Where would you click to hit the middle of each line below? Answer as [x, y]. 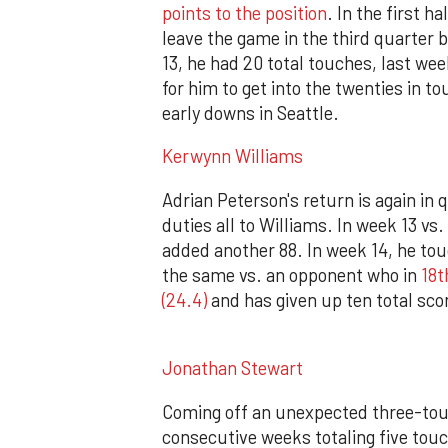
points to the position [244, 13]
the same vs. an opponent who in [291, 274]
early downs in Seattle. [250, 113]
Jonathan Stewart [232, 368]
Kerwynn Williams [232, 156]
